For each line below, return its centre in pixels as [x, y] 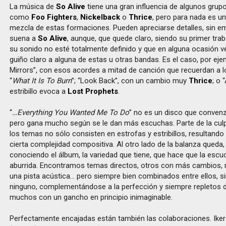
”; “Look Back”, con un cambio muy [130, 81]
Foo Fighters [54, 17]
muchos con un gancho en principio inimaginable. [91, 197]
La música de [33, 7]
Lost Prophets [93, 91]
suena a [24, 38]
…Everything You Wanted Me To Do [71, 112]
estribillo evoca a [39, 91]
